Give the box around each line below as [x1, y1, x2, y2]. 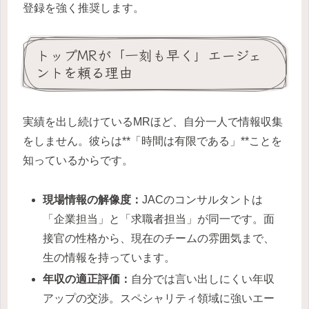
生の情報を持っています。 [43, 251, 176, 263]
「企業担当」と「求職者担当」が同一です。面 [43, 212, 275, 225]
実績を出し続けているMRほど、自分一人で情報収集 [23, 115, 283, 128]
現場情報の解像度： [43, 193, 143, 206]
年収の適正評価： [43, 272, 132, 285]
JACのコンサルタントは [142, 193, 263, 206]
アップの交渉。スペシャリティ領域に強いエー [43, 292, 275, 304]
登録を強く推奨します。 [23, 1, 144, 14]
